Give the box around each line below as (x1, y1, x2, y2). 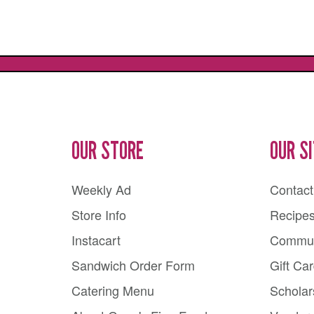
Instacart (71, 231, 121, 250)
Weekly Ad (71, 180, 131, 199)
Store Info (71, 205, 126, 224)
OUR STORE (71, 135, 144, 167)
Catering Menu (71, 281, 154, 300)
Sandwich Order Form (71, 256, 195, 275)
